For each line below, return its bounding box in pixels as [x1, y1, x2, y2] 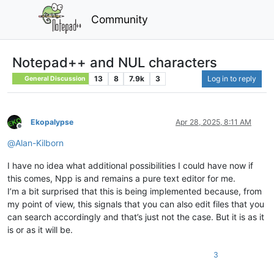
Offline [19, 126, 42, 136]
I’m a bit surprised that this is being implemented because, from [7, 185, 262, 196]
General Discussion [23, 74, 86, 83]
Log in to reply [207, 73, 256, 83]
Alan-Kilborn [15, 137, 64, 148]
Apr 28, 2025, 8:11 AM [176, 117, 251, 127]
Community [91, 12, 149, 26]
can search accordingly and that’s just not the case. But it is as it [7, 211, 264, 222]
